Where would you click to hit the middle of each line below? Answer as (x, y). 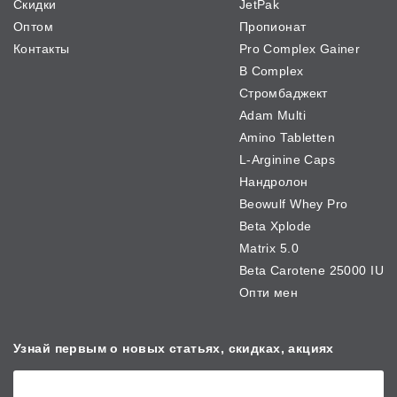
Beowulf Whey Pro (293, 204)
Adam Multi (272, 116)
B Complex (271, 71)
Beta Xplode (275, 226)
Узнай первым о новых (91, 349)
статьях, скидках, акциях (251, 349)
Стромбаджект (283, 93)
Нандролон (273, 182)
